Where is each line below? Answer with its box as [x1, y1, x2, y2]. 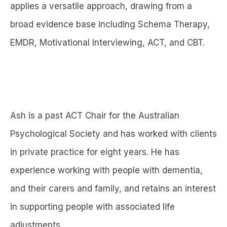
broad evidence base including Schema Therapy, [10, 19, 210, 30]
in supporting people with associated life [10, 202, 175, 212]
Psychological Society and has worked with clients [10, 129, 217, 139]
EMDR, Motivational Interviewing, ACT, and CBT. [10, 37, 205, 48]
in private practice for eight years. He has [10, 147, 179, 158]
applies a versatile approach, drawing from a [10, 1, 192, 12]
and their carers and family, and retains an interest [10, 183, 216, 194]
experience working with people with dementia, [10, 165, 203, 176]
